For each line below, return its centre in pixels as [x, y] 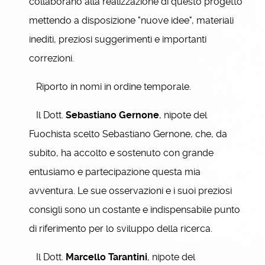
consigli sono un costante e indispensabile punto [135, 210]
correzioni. [51, 58]
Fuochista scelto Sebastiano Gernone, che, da [128, 134]
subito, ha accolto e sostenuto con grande [121, 153]
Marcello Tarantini [106, 257]
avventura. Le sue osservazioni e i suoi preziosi [130, 191]
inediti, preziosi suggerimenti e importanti [118, 39]
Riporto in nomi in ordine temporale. [110, 87]
